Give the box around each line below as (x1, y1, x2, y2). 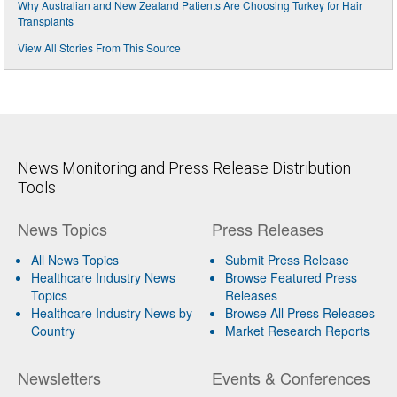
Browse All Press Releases (224, 303, 375, 322)
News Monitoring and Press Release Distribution (18, 158, 351, 177)
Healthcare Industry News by (31, 303, 192, 322)
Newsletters (18, 365, 101, 389)
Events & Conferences (211, 365, 370, 389)
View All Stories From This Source (18, 39, 181, 55)
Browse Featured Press (224, 268, 357, 286)
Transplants (18, 12, 74, 28)
